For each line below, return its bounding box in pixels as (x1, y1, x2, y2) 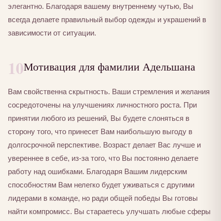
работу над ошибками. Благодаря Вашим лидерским (8, 167, 187, 176)
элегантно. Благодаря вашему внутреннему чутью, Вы (8, 2, 193, 11)
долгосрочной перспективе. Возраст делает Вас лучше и (8, 141, 201, 149)
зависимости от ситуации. (8, 29, 96, 37)
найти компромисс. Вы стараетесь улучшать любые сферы (8, 207, 211, 216)
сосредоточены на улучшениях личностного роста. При (8, 101, 197, 109)
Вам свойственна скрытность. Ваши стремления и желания (8, 87, 210, 96)
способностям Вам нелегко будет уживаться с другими (8, 181, 194, 189)
